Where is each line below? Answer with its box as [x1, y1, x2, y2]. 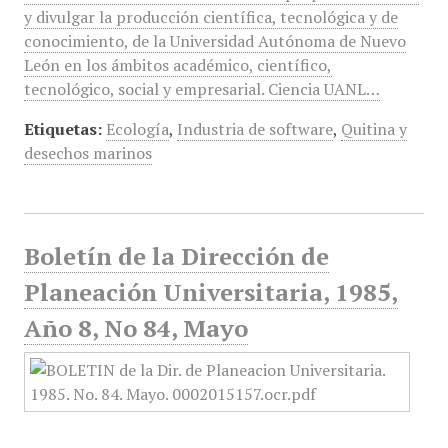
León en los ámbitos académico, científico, [23, 54, 332, 76]
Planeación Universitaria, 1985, [23, 276, 398, 308]
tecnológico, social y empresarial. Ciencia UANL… [23, 78, 380, 100]
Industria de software [176, 118, 333, 140]
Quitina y [340, 118, 407, 140]
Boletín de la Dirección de [23, 240, 329, 272]
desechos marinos [23, 142, 152, 164]
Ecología [105, 118, 169, 140]
